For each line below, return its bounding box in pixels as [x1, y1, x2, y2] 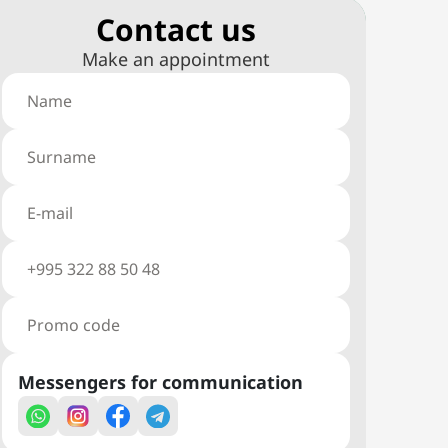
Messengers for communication [18, 370, 303, 394]
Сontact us [96, 9, 256, 50]
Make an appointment [82, 47, 270, 71]
